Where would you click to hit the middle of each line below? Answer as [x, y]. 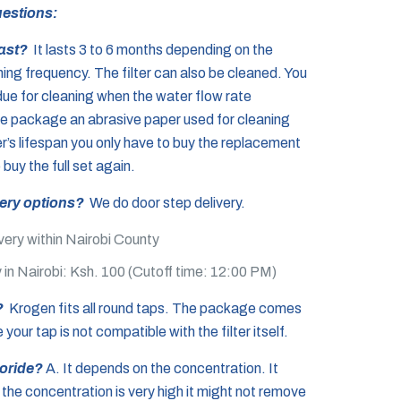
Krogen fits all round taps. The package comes [154, 308]
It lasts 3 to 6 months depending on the [152, 50]
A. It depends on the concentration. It [162, 368]
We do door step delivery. [166, 203]
